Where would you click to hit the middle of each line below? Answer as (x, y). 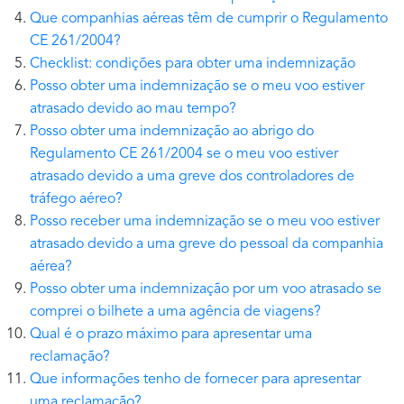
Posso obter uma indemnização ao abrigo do (172, 132)
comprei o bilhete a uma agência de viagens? (175, 312)
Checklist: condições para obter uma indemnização (193, 64)
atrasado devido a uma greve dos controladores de (192, 177)
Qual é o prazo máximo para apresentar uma (171, 335)
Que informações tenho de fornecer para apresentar (195, 380)
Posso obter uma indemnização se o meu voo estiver (197, 87)
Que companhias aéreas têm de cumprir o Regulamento (209, 19)
